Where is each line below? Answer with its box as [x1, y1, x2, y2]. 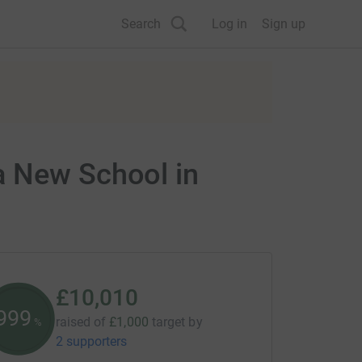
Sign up [262, 15, 305, 32]
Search [121, 15, 161, 32]
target [151, 314, 186, 330]
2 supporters [55, 334, 128, 349]
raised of [55, 314, 107, 330]
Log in [212, 15, 247, 32]
